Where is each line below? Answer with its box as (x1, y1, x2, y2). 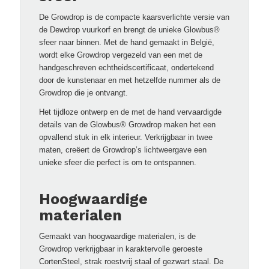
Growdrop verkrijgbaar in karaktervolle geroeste (38, 244, 202, 254)
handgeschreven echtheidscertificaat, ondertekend (38, 62, 214, 72)
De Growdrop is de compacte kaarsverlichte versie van (38, 12, 229, 22)
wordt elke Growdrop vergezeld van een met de (38, 50, 202, 59)
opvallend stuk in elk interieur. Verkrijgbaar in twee (38, 132, 213, 142)
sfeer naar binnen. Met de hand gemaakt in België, (38, 37, 214, 47)
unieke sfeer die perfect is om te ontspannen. (38, 157, 196, 167)
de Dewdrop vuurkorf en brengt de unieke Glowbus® (38, 25, 220, 34)
